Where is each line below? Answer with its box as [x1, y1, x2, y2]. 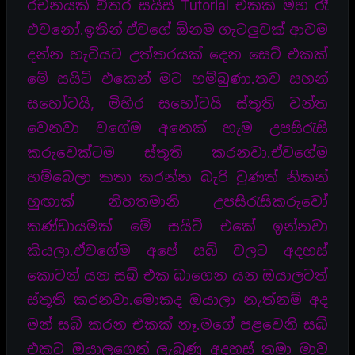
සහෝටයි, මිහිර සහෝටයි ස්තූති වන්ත [27, 94, 328, 112]
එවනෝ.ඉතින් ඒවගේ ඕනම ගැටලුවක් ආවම [27, 21, 328, 38]
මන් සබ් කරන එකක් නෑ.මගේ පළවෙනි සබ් [27, 315, 328, 333]
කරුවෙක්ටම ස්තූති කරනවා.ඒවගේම [27, 143, 328, 161]
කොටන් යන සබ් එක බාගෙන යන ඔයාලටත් [27, 266, 328, 284]
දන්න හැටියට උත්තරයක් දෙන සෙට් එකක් [27, 45, 328, 63]
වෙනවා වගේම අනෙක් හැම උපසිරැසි [27, 119, 328, 136]
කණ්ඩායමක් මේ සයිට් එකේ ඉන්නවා [27, 217, 328, 235]
